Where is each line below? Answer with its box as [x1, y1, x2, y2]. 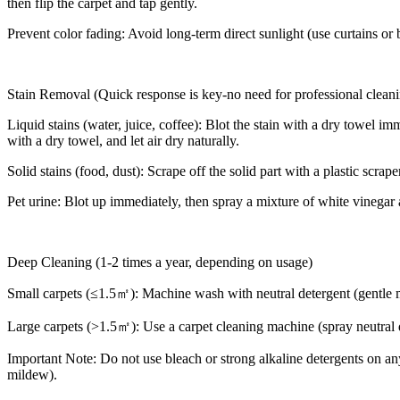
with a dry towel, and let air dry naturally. [7, 132, 239, 148]
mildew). [7, 366, 57, 382]
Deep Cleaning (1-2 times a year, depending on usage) [7, 254, 312, 270]
